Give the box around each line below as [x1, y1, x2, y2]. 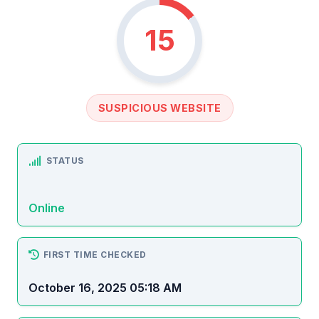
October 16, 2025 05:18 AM [28, 280, 182, 295]
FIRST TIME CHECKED [43, 249, 147, 260]
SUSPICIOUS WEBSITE [98, 101, 221, 114]
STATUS [46, 155, 84, 166]
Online [28, 200, 65, 215]
